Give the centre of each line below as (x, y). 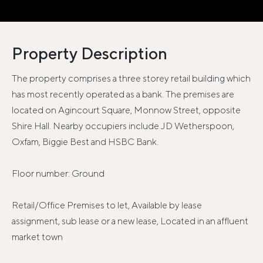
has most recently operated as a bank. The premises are (123, 95)
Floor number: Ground (58, 174)
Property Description (90, 53)
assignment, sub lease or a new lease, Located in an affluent (130, 221)
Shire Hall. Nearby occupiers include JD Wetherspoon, (123, 126)
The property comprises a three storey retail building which (131, 79)
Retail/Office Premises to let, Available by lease (107, 205)
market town (37, 237)
